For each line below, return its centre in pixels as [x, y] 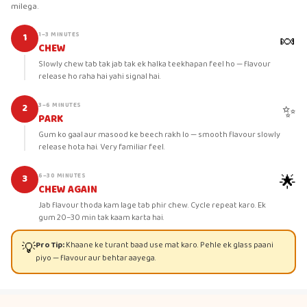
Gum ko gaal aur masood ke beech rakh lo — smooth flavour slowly [159, 134]
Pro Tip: [50, 245]
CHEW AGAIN [68, 189]
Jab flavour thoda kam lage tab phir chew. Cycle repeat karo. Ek [152, 205]
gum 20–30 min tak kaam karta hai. [101, 217]
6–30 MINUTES [62, 175]
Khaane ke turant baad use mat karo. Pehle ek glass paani [169, 245]
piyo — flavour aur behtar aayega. [96, 258]
